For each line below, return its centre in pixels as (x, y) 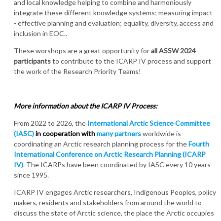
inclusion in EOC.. (40, 34)
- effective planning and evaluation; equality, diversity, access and (114, 23)
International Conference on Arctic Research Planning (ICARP (110, 154)
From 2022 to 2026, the (51, 123)
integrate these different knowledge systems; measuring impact (113, 13)
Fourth (199, 144)
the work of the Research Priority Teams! (77, 72)
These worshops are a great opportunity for (82, 51)
